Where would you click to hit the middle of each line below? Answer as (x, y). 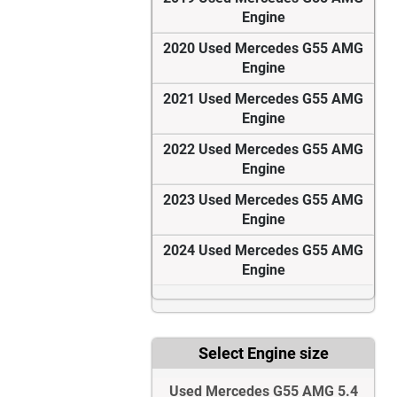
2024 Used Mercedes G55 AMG (263, 251)
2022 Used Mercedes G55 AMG (263, 150)
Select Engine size (263, 354)
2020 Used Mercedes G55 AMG (263, 49)
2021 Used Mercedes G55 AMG (263, 99)
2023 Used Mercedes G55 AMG (263, 200)
